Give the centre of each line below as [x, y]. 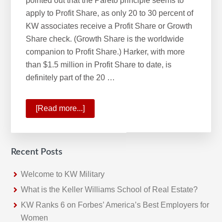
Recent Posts [37, 152]
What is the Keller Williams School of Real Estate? [110, 189]
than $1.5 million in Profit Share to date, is [99, 64]
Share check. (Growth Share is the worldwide [105, 39]
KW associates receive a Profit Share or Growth [109, 26]
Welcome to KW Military [63, 174]
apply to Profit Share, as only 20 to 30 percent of [110, 13]
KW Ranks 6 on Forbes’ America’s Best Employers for [115, 205]
